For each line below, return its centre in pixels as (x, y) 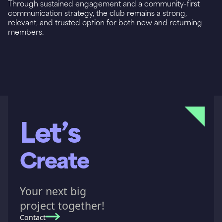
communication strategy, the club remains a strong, (97, 13)
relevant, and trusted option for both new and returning (105, 22)
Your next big (58, 191)
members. (26, 32)
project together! (62, 206)
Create (55, 160)
